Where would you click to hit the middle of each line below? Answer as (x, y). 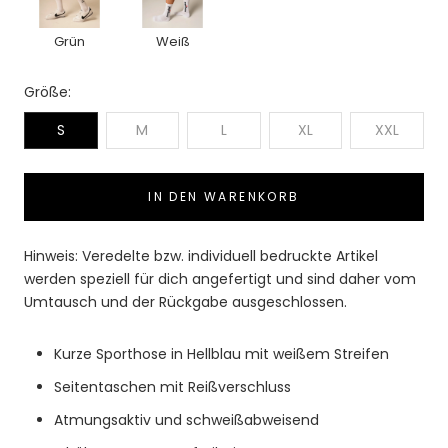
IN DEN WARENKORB (224, 196)
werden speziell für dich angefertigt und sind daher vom (220, 278)
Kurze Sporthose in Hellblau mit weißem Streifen (221, 353)
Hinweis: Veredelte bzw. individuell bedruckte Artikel (201, 255)
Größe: (47, 91)
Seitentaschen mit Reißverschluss (172, 386)
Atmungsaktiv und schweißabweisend (186, 419)
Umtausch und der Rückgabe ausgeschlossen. (185, 301)
